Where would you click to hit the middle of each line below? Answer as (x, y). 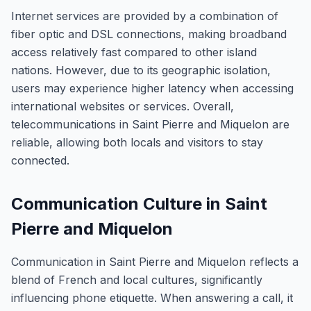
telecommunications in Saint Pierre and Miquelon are (150, 124)
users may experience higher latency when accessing (152, 88)
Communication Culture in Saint (139, 204)
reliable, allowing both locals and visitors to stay (137, 142)
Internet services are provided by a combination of (145, 16)
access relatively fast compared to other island (134, 52)
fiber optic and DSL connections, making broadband (149, 34)
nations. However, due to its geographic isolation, (141, 70)
